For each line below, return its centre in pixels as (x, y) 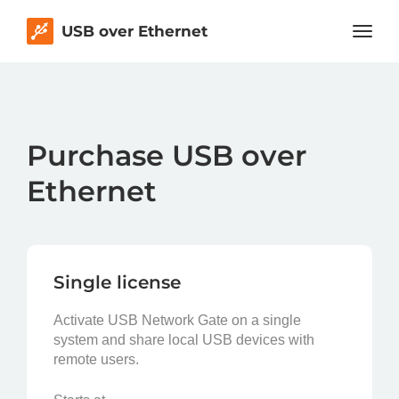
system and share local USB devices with (184, 340)
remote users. (96, 359)
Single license (117, 282)
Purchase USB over (167, 155)
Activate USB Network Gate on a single (177, 320)
